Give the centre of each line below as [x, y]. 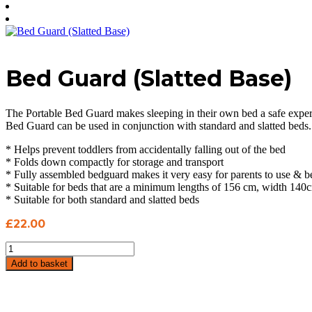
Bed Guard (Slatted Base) [149, 79]
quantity [23, 297]
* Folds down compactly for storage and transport [115, 162]
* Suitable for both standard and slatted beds [102, 199]
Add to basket [39, 263]
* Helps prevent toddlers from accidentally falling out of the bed [146, 149]
